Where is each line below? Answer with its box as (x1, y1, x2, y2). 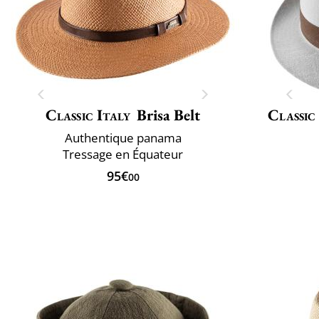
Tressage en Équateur (63, 145, 183, 162)
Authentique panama (64, 129, 182, 146)
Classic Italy (45, 104, 131, 125)
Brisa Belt (137, 104, 201, 125)
